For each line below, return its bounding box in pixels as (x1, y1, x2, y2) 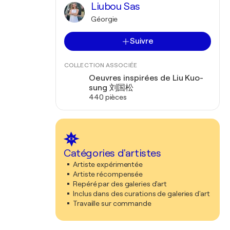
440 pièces (89, 93, 127, 101)
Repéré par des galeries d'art (73, 180, 167, 188)
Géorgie (91, 15, 118, 23)
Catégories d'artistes (64, 147, 161, 159)
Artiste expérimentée (73, 160, 143, 168)
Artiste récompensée (73, 170, 143, 178)
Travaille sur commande (73, 199, 151, 207)
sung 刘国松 (89, 83, 134, 92)
